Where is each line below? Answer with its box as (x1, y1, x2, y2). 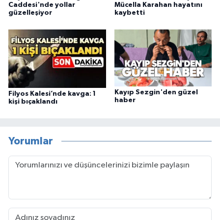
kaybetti (114, 9, 145, 17)
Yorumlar (8, 136, 53, 146)
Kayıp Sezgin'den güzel (114, 89, 198, 96)
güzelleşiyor (8, 9, 52, 17)
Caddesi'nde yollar (8, 1, 75, 9)
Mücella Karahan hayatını (114, 1, 202, 9)
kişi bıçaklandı (8, 98, 57, 106)
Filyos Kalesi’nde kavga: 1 (8, 90, 96, 98)
